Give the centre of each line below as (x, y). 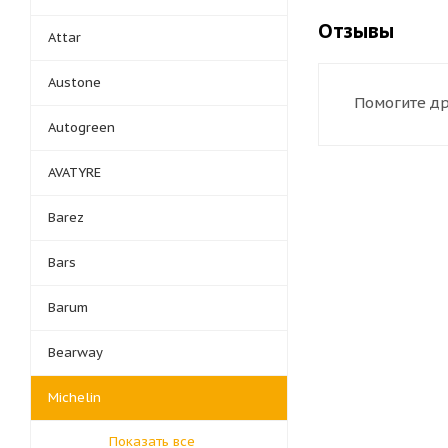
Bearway (75, 352)
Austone (74, 82)
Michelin (74, 397)
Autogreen (81, 127)
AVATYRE (74, 172)
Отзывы (356, 31)
